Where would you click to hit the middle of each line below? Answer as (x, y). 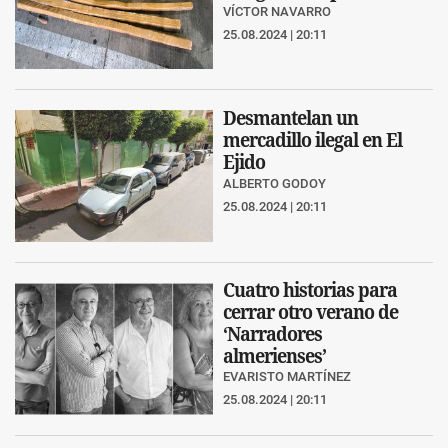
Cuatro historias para (310, 289)
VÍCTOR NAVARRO (277, 12)
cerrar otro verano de (310, 311)
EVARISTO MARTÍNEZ (287, 376)
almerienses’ (274, 355)
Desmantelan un (290, 117)
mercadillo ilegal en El (312, 139)
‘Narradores (272, 333)
